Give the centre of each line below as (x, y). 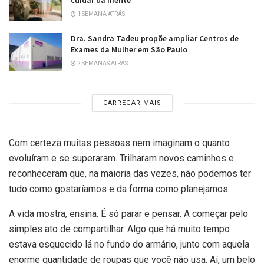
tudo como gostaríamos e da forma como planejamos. (119, 189)
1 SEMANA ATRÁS (100, 14)
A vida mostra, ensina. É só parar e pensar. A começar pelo (128, 214)
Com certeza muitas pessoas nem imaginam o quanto (119, 143)
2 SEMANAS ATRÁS (102, 63)
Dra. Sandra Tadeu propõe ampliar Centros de (155, 38)
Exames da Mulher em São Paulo (129, 49)
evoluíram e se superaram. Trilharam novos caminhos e (121, 159)
